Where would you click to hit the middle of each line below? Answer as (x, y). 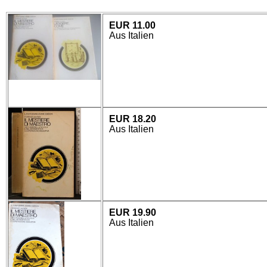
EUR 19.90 (132, 212)
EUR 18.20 (132, 119)
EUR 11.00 (132, 25)
